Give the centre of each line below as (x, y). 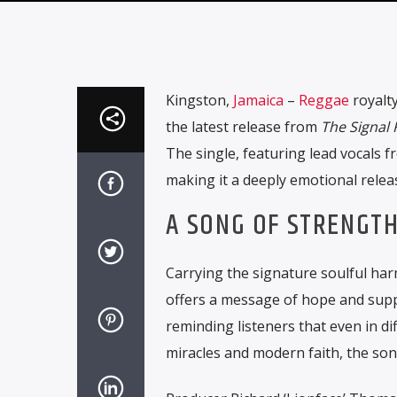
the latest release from (243, 127)
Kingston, (199, 101)
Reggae (323, 101)
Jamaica (258, 101)
